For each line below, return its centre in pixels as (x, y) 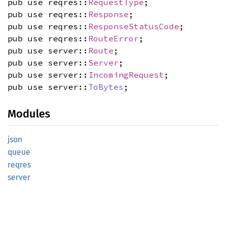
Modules (29, 114)
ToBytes (106, 87)
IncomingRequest (126, 75)
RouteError (114, 38)
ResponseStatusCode (134, 26)
